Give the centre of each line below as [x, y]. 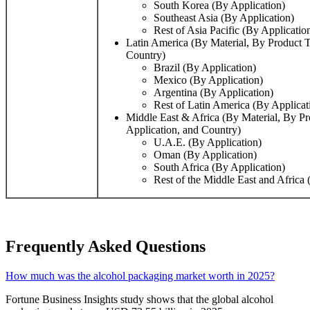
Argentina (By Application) [213, 93]
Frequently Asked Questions [106, 247]
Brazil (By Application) [205, 68]
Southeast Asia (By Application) [224, 18]
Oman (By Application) [205, 155]
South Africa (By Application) [219, 167]
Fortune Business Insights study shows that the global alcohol [139, 300]
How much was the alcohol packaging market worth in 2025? [140, 276]
